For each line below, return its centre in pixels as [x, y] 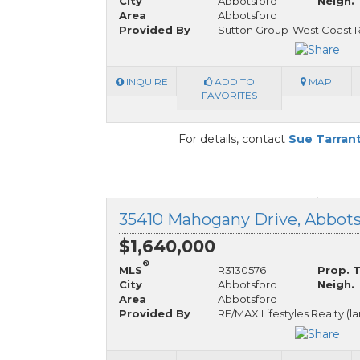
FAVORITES [229, 96]
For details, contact [233, 139]
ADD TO [233, 82]
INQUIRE [145, 82]
